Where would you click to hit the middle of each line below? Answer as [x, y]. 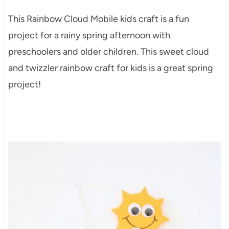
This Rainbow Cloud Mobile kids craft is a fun [98, 19]
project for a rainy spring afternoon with [89, 35]
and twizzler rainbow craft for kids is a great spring [110, 68]
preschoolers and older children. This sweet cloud [108, 51]
